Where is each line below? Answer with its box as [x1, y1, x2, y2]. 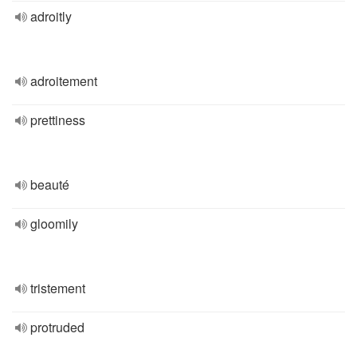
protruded [30, 318, 84, 336]
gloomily [30, 214, 78, 233]
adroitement [30, 72, 97, 90]
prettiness [30, 111, 85, 129]
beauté [30, 175, 69, 194]
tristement [30, 279, 85, 297]
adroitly [30, 7, 72, 25]
